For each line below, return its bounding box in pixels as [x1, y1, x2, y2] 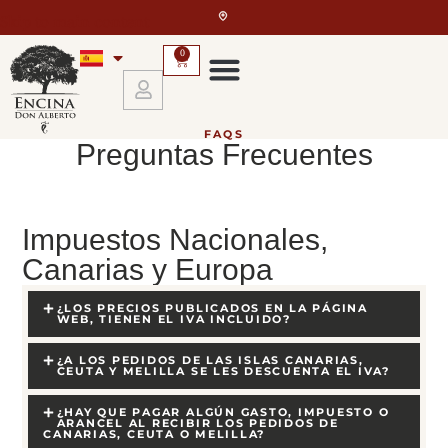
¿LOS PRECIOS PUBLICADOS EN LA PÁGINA [56, 300, 368, 315]
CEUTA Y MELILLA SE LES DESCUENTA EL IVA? [56, 363, 390, 378]
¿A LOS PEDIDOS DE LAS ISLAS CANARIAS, [56, 352, 364, 367]
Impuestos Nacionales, [22, 222, 329, 256]
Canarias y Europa [22, 252, 274, 286]
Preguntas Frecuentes [75, 138, 373, 172]
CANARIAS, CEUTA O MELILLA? [43, 426, 266, 441]
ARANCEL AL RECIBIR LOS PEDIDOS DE [56, 415, 339, 430]
